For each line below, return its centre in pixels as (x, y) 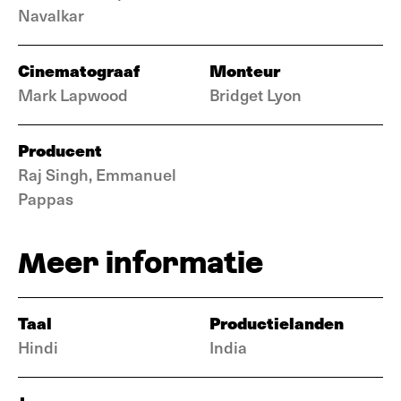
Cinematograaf (79, 70)
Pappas (46, 198)
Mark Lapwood (73, 94)
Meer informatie (141, 263)
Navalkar (51, 15)
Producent (60, 150)
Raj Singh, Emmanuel (97, 174)
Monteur (245, 70)
